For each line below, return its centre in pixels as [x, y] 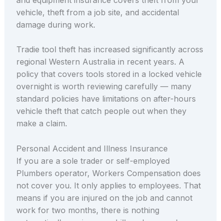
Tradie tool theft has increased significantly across [110, 50]
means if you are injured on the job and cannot [104, 198]
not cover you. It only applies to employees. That [108, 185]
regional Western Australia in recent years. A [100, 62]
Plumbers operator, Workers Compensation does [108, 173]
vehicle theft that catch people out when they [101, 111]
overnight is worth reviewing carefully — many [104, 87]
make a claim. [41, 124]
